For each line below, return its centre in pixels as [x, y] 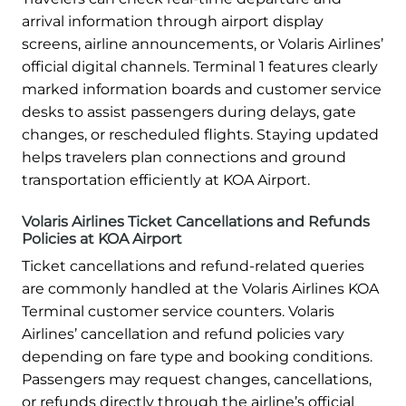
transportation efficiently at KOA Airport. [166, 180]
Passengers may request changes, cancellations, [197, 380]
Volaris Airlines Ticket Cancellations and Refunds [196, 222]
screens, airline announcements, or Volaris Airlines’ [203, 44]
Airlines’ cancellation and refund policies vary [183, 334]
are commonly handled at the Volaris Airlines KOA [200, 289]
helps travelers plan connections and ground [184, 158]
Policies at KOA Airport [102, 239]
